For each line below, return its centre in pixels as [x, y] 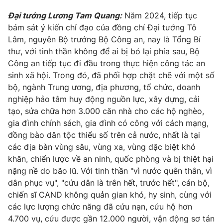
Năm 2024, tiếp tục [160, 15]
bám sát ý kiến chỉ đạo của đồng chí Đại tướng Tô [102, 27]
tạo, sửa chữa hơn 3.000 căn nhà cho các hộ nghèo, [106, 111]
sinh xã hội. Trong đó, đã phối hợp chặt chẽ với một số [111, 75]
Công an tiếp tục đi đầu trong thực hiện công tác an [107, 63]
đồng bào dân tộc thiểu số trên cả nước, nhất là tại [104, 135]
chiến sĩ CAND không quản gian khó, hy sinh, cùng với [110, 194]
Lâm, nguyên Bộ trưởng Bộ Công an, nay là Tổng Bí [104, 39]
